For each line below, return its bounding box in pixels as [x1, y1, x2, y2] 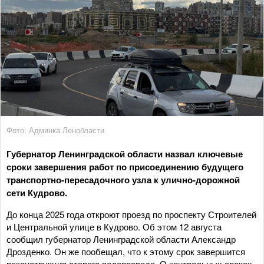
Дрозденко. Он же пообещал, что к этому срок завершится [6, 245, 245, 258]
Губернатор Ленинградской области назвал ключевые [6, 147, 243, 160]
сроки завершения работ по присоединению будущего [6, 160, 243, 173]
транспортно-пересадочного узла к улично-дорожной [6, 173, 240, 186]
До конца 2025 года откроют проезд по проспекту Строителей [6, 207, 256, 220]
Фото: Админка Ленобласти [6, 124, 104, 136]
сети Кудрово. [6, 186, 67, 199]
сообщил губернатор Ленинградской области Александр [6, 232, 236, 245]
